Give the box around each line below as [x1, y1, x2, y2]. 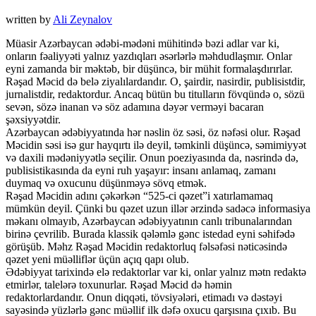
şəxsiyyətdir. [6, 114, 61, 126]
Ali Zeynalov [53, 13, 112, 26]
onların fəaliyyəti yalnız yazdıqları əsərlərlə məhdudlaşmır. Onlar [6, 50, 292, 63]
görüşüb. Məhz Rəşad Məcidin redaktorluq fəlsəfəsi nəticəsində [6, 241, 287, 253]
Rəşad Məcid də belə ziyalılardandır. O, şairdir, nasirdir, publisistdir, [6, 75, 305, 88]
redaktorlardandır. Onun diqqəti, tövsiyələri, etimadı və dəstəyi [6, 291, 282, 304]
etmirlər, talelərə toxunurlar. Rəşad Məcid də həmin [6, 279, 232, 291]
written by [6, 13, 53, 26]
